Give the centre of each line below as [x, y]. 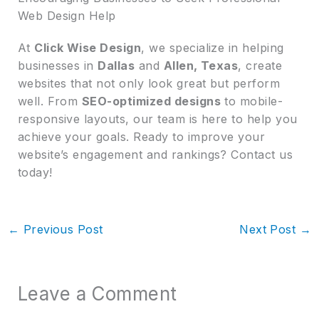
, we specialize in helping [213, 47]
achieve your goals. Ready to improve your [141, 136]
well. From [49, 101]
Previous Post [61, 229]
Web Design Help [67, 15]
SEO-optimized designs [151, 101]
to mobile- [252, 101]
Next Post [270, 229]
